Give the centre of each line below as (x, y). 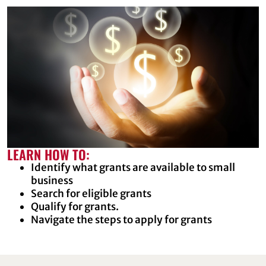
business (52, 181)
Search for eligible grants (91, 194)
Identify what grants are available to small (133, 168)
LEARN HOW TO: (48, 155)
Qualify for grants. (75, 207)
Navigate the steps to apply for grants (121, 220)
